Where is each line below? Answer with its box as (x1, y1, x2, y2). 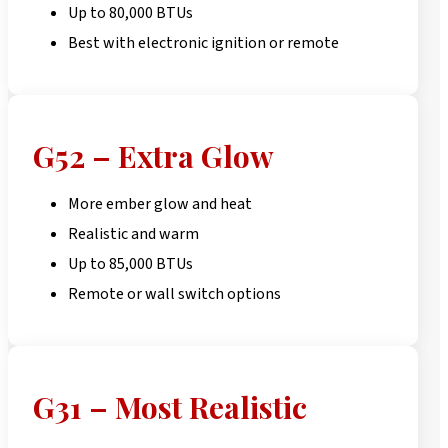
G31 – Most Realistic (33, 386, 307, 427)
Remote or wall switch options (68, 282, 281, 305)
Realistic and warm (68, 222, 199, 245)
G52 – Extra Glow (33, 135, 274, 176)
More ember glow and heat (68, 192, 252, 215)
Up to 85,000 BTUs (68, 252, 193, 275)
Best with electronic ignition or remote (68, 31, 339, 54)
